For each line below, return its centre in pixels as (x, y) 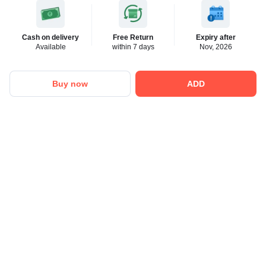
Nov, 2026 (216, 47)
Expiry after (216, 37)
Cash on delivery (50, 37)
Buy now (70, 84)
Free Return (133, 37)
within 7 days (133, 47)
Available (50, 47)
